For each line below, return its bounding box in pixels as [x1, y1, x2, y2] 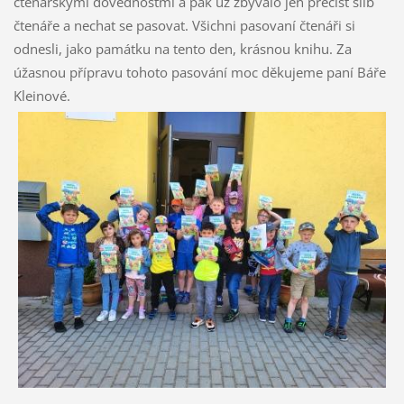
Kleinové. [13, 87, 74, 106]
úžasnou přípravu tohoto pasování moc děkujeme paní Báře [13, 63, 386, 82]
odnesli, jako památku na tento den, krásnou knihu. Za [13, 40, 352, 59]
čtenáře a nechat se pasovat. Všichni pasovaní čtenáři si [13, 16, 355, 35]
